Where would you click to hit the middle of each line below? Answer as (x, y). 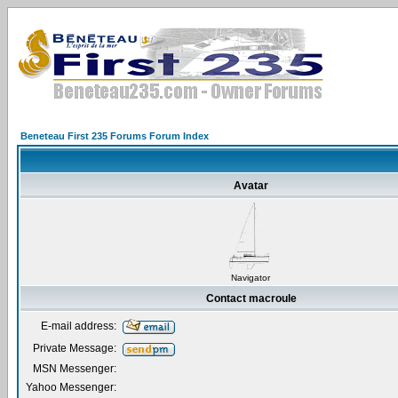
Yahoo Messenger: (71, 387)
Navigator (251, 278)
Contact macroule (251, 298)
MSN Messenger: (75, 369)
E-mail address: (79, 326)
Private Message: (75, 348)
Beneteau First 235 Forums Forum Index (115, 136)
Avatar (251, 186)
